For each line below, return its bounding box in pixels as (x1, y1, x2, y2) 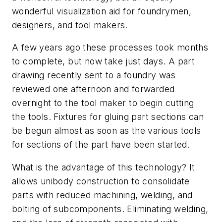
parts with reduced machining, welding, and (12, 189, 193, 200)
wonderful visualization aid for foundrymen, (12, 5, 192, 16)
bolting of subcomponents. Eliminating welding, (12, 203, 209, 214)
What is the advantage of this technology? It (12, 162, 195, 172)
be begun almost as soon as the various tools (12, 125, 201, 136)
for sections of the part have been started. (12, 139, 190, 150)
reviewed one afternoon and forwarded (12, 84, 175, 95)
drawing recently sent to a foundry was (12, 70, 176, 81)
